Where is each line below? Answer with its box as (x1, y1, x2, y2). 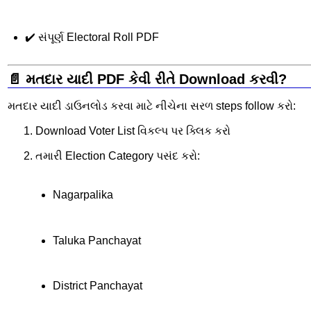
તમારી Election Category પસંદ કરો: (35, 149, 200, 162)
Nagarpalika (52, 189, 113, 201)
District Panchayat (52, 280, 142, 292)
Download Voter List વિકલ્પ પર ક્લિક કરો (35, 124, 230, 137)
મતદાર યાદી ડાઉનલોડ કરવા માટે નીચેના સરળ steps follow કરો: (8, 99, 296, 112)
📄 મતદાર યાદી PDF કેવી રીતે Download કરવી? (8, 72, 287, 87)
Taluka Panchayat (52, 234, 141, 246)
